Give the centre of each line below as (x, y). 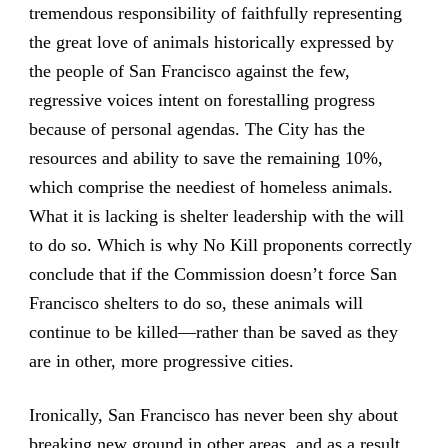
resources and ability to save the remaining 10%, (205, 157)
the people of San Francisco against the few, (189, 70)
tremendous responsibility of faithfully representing (215, 12)
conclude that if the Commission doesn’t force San (212, 273)
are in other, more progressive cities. (161, 360)
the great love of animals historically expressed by (211, 41)
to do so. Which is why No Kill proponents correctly (220, 244)
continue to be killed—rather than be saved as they (213, 331)
